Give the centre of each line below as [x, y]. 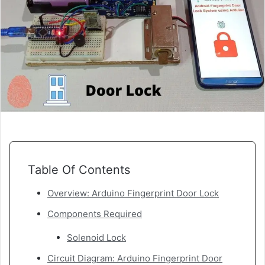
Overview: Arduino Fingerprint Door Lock [133, 193]
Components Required [95, 214]
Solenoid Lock [96, 238]
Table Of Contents [79, 170]
